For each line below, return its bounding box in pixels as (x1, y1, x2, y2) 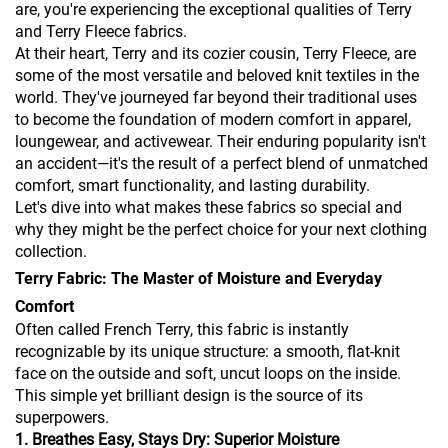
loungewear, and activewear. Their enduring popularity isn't (15, 132, 426, 152)
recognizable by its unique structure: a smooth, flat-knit (15, 342, 400, 362)
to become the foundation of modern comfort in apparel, (15, 110, 411, 130)
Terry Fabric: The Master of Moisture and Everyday (15, 269, 382, 289)
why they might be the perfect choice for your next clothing (15, 220, 427, 240)
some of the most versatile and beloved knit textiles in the (15, 66, 419, 86)
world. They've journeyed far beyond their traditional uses (15, 88, 417, 108)
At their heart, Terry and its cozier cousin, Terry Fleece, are (15, 44, 416, 64)
